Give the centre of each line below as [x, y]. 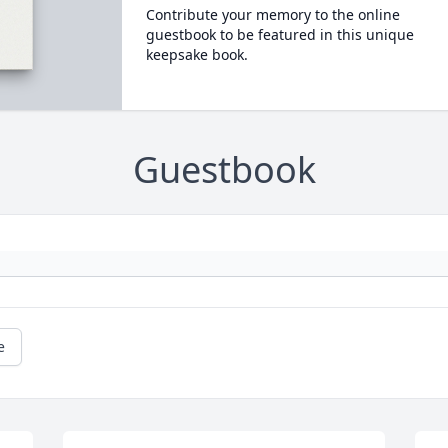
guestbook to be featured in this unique [279, 34]
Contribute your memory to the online [272, 14]
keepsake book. [196, 54]
